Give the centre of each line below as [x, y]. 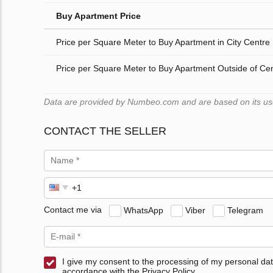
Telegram [245, 210]
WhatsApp [144, 210]
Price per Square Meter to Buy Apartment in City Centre [163, 42]
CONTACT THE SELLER [105, 131]
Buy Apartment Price [98, 16]
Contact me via [73, 210]
